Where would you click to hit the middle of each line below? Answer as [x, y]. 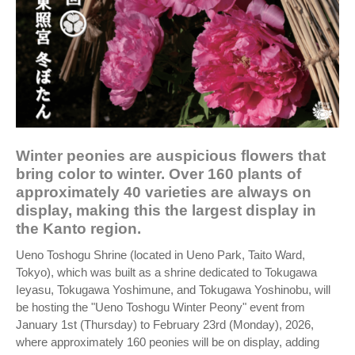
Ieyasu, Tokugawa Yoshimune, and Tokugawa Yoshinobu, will [173, 290]
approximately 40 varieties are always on [164, 192]
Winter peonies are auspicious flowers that [171, 156]
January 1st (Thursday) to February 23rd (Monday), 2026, [165, 324]
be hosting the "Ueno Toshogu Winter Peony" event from [160, 307]
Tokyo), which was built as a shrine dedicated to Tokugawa [166, 272]
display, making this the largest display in [166, 210]
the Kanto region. [78, 229]
